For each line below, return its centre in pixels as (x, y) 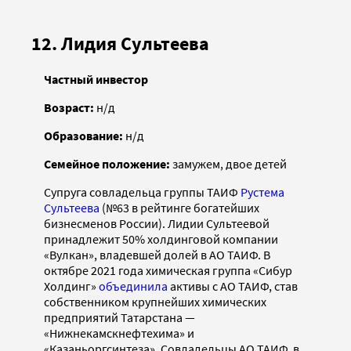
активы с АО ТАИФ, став (233, 286)
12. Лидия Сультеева (120, 44)
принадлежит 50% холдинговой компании (161, 239)
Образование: (85, 136)
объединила (133, 286)
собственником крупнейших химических (155, 302)
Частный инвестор (96, 80)
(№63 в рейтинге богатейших (179, 208)
